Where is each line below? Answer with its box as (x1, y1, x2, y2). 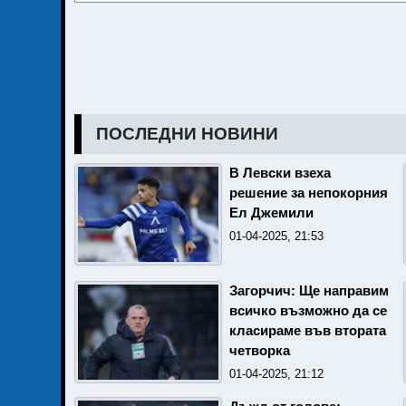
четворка (229, 343, 290, 358)
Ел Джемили (229, 206, 314, 220)
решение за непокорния (229, 186, 388, 200)
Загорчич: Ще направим (229, 284, 389, 298)
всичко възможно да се (229, 304, 387, 318)
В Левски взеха (229, 166, 331, 180)
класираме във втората (229, 324, 386, 338)
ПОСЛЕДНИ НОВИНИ (96, 124, 278, 143)
